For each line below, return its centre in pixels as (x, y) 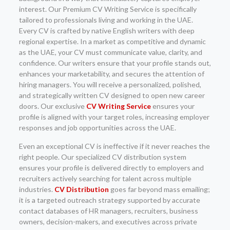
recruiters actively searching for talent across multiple (105, 178)
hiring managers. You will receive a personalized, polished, (110, 84)
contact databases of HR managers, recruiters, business (108, 211)
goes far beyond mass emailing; (159, 189)
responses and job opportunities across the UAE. (97, 128)
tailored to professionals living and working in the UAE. (106, 20)
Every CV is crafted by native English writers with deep (107, 31)
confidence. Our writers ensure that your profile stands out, (115, 63)
